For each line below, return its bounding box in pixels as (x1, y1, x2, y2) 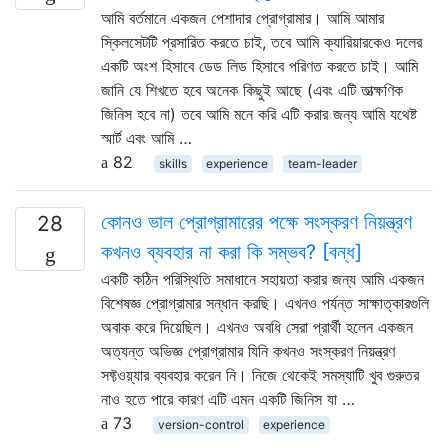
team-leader (287, 155, 357, 171)
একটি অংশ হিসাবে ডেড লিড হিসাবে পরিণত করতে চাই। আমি (101, 55, 418, 76)
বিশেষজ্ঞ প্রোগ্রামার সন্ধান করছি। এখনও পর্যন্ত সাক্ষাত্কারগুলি (101, 292, 429, 313)
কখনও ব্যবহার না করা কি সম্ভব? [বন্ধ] (101, 239, 362, 264)
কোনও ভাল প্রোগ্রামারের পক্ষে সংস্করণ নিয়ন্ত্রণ (101, 209, 412, 234)
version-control (157, 416, 244, 432)
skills (158, 155, 187, 171)
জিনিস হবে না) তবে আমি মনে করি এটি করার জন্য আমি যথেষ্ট (101, 103, 417, 124)
